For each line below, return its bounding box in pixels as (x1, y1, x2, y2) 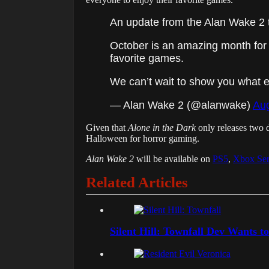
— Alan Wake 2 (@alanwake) (110, 99, 253, 112)
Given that (86, 122, 128, 133)
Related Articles (86, 174, 188, 191)
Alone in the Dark (128, 122, 196, 133)
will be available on (134, 154, 213, 165)
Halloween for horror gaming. (86, 133, 199, 144)
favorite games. (110, 52, 184, 65)
